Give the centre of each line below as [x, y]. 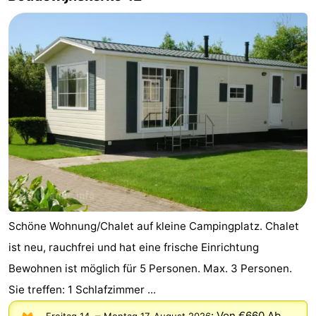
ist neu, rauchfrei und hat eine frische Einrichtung [134, 248]
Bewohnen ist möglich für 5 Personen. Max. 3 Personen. [150, 269]
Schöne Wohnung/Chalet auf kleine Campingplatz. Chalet [154, 226]
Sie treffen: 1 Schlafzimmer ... [82, 290]
